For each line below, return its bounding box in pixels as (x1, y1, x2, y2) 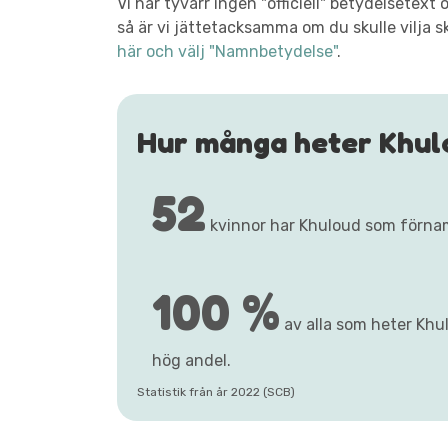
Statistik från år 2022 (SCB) (137, 385, 295, 399)
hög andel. (152, 351, 231, 370)
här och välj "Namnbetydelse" (117, 42, 337, 61)
